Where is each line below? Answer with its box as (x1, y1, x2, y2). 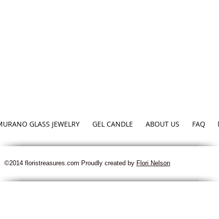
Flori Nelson (136, 159, 170, 167)
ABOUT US (146, 119, 179, 129)
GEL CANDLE (92, 119, 133, 129)
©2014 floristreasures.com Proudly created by (4, 159, 136, 167)
